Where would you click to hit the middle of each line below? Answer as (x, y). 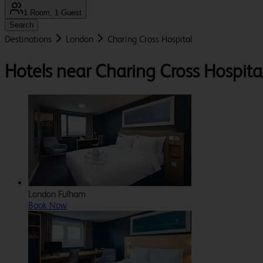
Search (21, 25)
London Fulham (57, 194)
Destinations (28, 39)
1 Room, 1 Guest (53, 13)
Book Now (48, 205)
